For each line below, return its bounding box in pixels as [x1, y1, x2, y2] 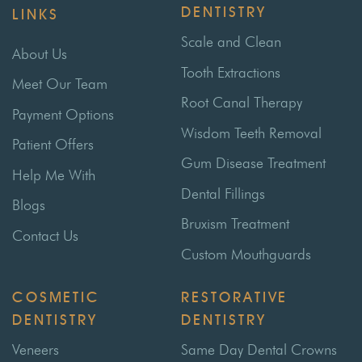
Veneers [12, 341, 59, 360]
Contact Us [12, 226, 78, 245]
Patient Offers [12, 136, 94, 154]
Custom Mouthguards [181, 245, 311, 263]
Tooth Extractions [181, 63, 280, 82]
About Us [12, 44, 67, 63]
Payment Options [12, 105, 114, 124]
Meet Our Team [12, 75, 107, 94]
